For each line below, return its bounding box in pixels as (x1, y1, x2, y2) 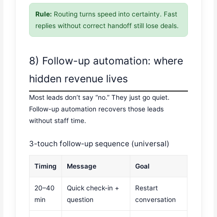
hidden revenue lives (29, 72, 128, 85)
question (67, 195, 94, 203)
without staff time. (29, 116, 87, 124)
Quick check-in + (67, 184, 120, 192)
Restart (135, 184, 158, 192)
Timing (34, 162, 57, 170)
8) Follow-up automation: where (29, 54, 184, 67)
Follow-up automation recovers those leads (29, 105, 164, 113)
